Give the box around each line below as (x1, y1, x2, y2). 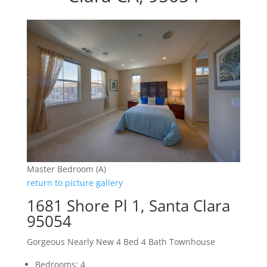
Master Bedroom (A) (26, 163, 106, 175)
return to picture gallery (26, 177, 123, 189)
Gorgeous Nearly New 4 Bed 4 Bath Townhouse (26, 236, 215, 248)
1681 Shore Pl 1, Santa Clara (26, 195, 230, 217)
